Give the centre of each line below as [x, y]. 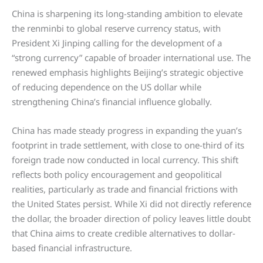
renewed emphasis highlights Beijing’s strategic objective [127, 72]
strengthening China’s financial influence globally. [112, 102]
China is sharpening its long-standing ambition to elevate [127, 14]
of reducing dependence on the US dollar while [107, 87]
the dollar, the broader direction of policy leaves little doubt [131, 218]
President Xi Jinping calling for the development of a [117, 43]
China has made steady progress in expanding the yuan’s [127, 130]
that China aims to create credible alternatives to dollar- [124, 233]
